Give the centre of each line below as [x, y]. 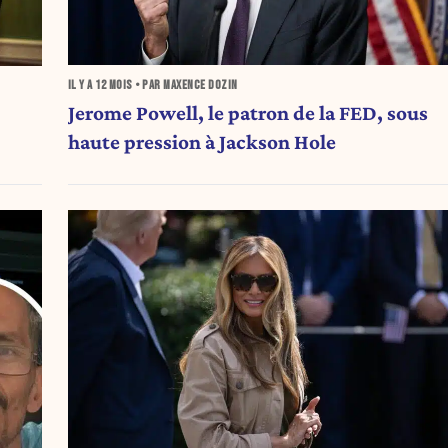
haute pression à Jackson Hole [201, 141]
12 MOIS [114, 86]
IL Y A [81, 86]
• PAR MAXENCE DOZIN [185, 86]
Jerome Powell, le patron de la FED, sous [247, 112]
